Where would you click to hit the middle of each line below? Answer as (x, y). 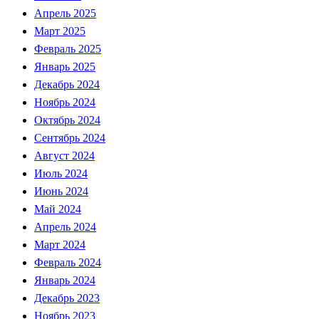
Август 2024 (64, 155)
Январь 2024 (65, 280)
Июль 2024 (61, 173)
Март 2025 (60, 31)
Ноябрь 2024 (65, 102)
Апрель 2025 (65, 13)
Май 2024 (58, 209)
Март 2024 (60, 244)
